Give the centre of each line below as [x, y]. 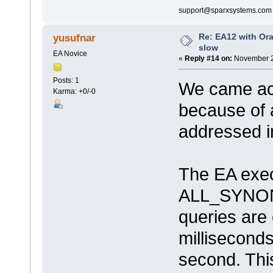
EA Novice [70, 53]
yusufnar [75, 38]
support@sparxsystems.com [225, 10]
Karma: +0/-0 [74, 91]
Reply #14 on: [208, 58]
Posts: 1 [66, 80]
